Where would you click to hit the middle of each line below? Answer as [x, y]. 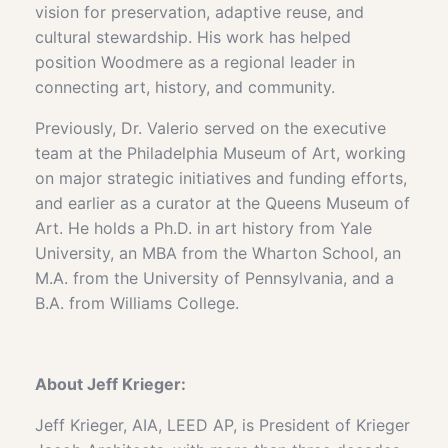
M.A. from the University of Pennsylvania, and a [214, 277]
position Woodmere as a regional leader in [195, 61]
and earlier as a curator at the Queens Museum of [222, 202]
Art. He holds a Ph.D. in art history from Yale [203, 227]
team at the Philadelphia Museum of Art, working [220, 152]
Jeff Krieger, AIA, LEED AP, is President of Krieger [222, 424]
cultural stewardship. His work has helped [193, 36]
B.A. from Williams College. [137, 302]
